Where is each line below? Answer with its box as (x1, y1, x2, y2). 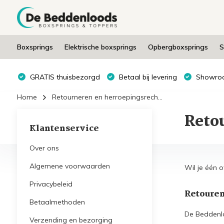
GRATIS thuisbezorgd (27, 72, 100, 81)
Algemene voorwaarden (29, 161, 110, 170)
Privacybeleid (29, 179, 72, 188)
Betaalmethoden (29, 197, 85, 206)
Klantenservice (29, 122, 99, 135)
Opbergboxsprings (147, 42, 208, 51)
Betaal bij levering (116, 72, 177, 81)
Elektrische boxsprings (64, 42, 136, 51)
